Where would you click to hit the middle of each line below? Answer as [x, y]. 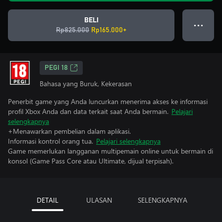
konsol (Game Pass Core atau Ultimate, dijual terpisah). [91, 161]
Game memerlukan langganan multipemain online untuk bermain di [111, 151]
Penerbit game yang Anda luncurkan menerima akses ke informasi [108, 101]
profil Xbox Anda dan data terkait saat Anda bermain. [88, 111]
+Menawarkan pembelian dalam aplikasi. [69, 131]
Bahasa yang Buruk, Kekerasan [86, 83]
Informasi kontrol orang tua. [51, 141]
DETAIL [48, 200]
